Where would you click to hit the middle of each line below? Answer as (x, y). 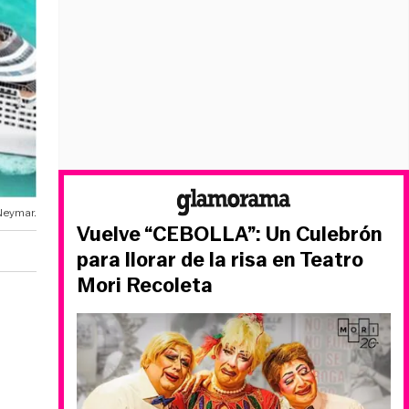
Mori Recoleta (145, 285)
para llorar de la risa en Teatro (220, 260)
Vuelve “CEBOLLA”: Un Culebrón (230, 234)
